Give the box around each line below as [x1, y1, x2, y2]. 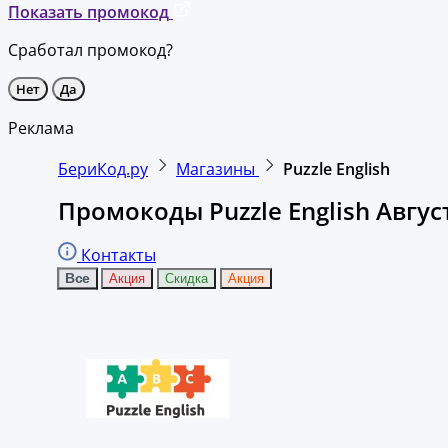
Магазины [176, 157, 259, 180]
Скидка [165, 270, 208, 286]
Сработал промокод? [8, 38, 173, 61]
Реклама [8, 116, 74, 139]
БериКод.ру [58, 157, 148, 180]
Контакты [77, 243, 156, 266]
